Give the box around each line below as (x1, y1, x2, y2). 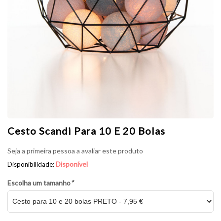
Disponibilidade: (7, 160, 56, 168)
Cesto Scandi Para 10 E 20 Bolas (7, 124, 165, 137)
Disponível (56, 159, 88, 168)
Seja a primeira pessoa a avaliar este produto (7, 146, 143, 155)
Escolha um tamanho (7, 178, 71, 187)
